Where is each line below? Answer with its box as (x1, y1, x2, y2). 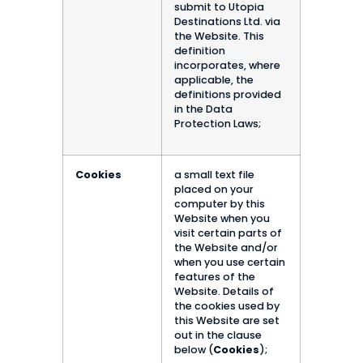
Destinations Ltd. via (174, 14, 280, 28)
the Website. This (174, 28, 264, 43)
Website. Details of (174, 284, 274, 298)
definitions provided (174, 87, 281, 101)
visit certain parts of (174, 225, 282, 240)
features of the (174, 269, 255, 284)
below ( (174, 342, 213, 357)
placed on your (174, 181, 254, 196)
